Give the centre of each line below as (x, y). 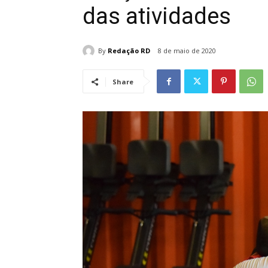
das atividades (157, 16)
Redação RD (129, 50)
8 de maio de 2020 (187, 51)
